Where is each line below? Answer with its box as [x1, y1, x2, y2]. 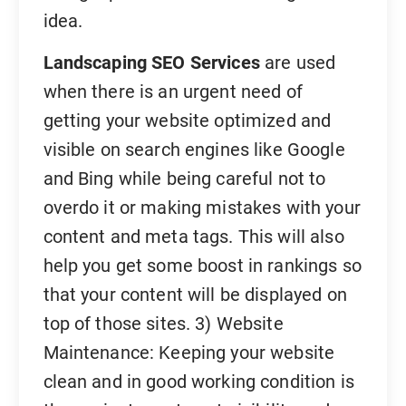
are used [259, 51, 336, 73]
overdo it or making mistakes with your [43, 196, 361, 218]
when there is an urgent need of [43, 80, 303, 102]
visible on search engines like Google [43, 138, 345, 160]
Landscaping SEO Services [43, 51, 260, 73]
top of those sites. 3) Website [43, 312, 284, 334]
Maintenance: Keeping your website [43, 341, 335, 363]
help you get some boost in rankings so [43, 254, 362, 276]
